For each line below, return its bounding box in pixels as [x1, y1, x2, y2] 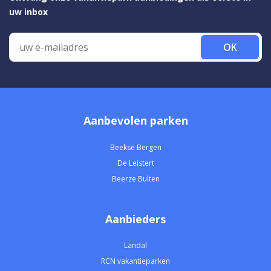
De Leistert [117, 157, 154, 168]
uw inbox [9, 6, 48, 18]
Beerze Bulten [111, 173, 160, 184]
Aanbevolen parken [83, 113, 188, 128]
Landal [124, 240, 147, 251]
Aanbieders [105, 211, 166, 226]
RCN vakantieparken [101, 256, 170, 267]
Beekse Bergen [109, 142, 162, 152]
